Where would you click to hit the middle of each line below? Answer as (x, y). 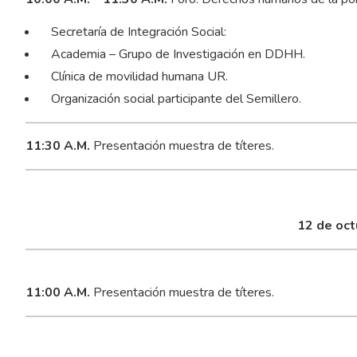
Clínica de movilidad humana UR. (139, 77)
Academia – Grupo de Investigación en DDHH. (178, 55)
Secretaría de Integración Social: (138, 31)
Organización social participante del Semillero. (176, 99)
